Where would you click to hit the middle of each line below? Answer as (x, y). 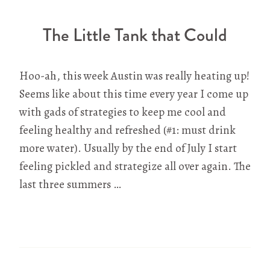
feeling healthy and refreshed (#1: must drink (127, 130)
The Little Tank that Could (135, 35)
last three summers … (70, 185)
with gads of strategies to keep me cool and (123, 112)
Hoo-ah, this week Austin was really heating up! (134, 76)
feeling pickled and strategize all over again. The (135, 167)
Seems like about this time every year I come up (134, 94)
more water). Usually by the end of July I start (128, 149)
